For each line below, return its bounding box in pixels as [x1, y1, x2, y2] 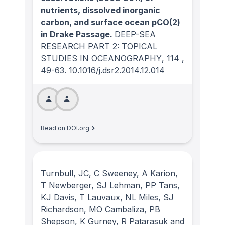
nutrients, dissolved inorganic [41, 5, 160, 16]
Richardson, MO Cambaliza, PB [41, 204, 160, 214]
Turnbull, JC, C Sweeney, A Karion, [41, 168, 178, 178]
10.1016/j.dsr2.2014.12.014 [69, 65, 165, 76]
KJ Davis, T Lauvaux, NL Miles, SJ [41, 192, 174, 202]
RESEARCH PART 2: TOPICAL [41, 41, 157, 52]
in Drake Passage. [41, 29, 115, 40]
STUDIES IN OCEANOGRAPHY [41, 53, 162, 64]
